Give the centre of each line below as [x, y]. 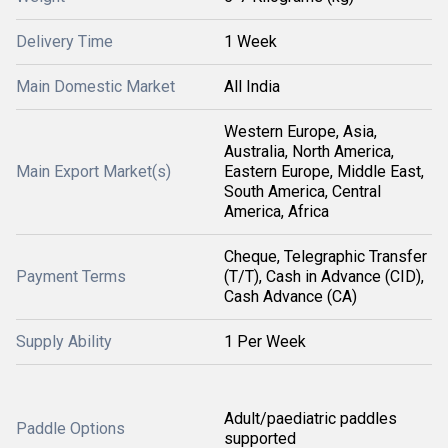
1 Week [250, 42]
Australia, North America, [309, 152]
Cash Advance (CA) [290, 297]
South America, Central [302, 192]
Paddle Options [70, 429]
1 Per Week [265, 342]
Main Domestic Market [95, 87]
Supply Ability [64, 342]
